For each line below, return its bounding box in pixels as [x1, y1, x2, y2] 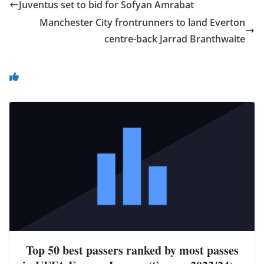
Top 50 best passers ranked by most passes [25, 241, 239, 259]
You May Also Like [25, 64, 146, 85]
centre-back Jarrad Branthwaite [104, 32, 245, 46]
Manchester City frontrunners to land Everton [39, 16, 245, 29]
